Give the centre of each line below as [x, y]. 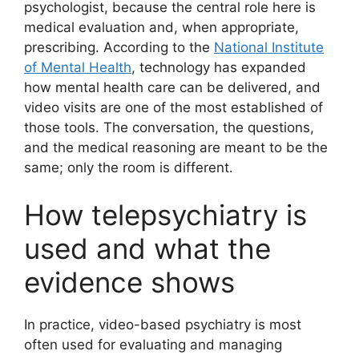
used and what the [147, 249]
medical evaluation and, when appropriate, [161, 27]
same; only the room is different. [129, 167]
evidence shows [129, 282]
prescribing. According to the [119, 47]
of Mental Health [78, 67]
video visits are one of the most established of [173, 107]
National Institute [269, 47]
